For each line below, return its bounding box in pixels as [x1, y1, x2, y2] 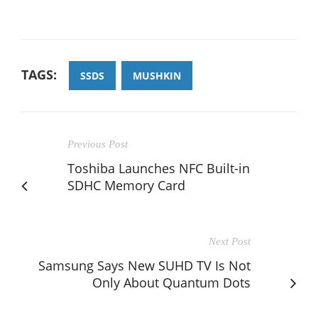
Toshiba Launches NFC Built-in [67, 160, 250, 177]
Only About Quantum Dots [92, 274, 251, 292]
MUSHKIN [133, 69, 181, 83]
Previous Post [67, 138, 128, 150]
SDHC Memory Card [67, 177, 185, 194]
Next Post [209, 236, 251, 248]
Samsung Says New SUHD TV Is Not [38, 257, 251, 275]
